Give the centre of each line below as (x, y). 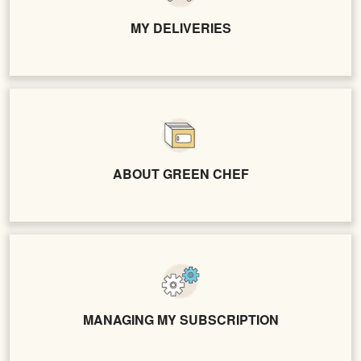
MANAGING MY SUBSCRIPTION (180, 320)
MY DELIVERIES (180, 28)
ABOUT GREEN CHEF (180, 174)
